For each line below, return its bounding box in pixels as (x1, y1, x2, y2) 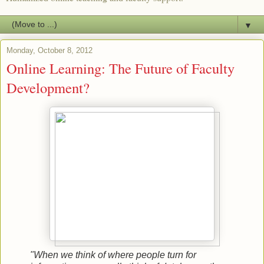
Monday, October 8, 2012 (6, 46, 93, 55)
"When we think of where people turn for (30, 250, 196, 260)
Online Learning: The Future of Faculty (6, 58, 235, 78)
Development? (6, 78, 90, 98)
